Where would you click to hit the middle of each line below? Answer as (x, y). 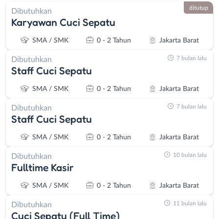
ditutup (198, 8)
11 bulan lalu (190, 203)
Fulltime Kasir (43, 167)
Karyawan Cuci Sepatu (63, 22)
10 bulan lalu (190, 155)
